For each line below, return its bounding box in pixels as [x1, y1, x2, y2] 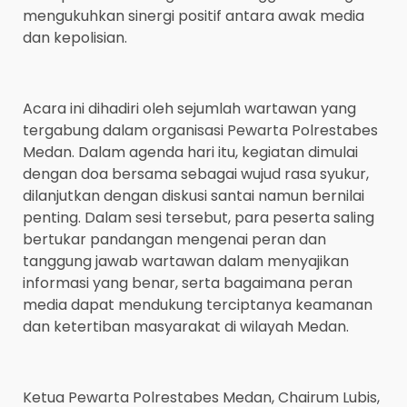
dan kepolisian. [23, 26, 127, 48]
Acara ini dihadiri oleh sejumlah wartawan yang [23, 97, 356, 119]
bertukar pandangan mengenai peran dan [23, 228, 326, 250]
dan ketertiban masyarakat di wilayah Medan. [23, 315, 349, 337]
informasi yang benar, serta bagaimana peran [23, 272, 352, 293]
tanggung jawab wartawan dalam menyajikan [23, 250, 349, 272]
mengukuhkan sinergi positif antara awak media [23, 5, 364, 26]
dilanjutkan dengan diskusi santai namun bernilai [23, 184, 364, 206]
